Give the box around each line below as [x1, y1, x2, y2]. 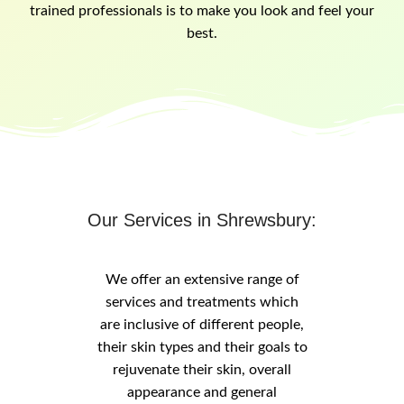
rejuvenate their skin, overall [113, 363, 291, 378]
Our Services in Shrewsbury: [87, 210, 317, 231]
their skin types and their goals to [96, 340, 308, 355]
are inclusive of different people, [100, 317, 304, 333]
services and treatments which [106, 295, 298, 310]
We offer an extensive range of [105, 272, 299, 288]
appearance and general [127, 385, 277, 400]
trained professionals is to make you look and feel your [30, 4, 374, 19]
